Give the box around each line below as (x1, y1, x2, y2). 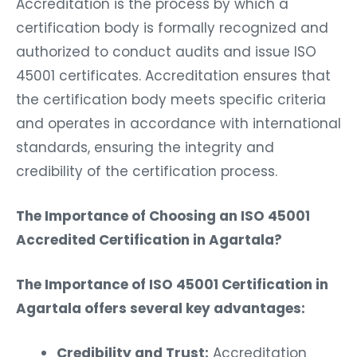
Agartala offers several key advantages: (16, 294, 305, 314)
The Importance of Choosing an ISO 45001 (16, 202, 310, 222)
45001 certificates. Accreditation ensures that (16, 61, 331, 81)
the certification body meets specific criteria (16, 85, 326, 105)
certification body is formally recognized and (16, 14, 328, 33)
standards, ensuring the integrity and (16, 133, 274, 153)
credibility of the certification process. (16, 157, 277, 177)
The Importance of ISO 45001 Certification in (16, 270, 328, 290)
